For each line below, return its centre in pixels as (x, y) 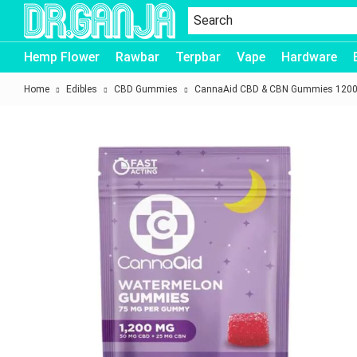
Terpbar (198, 57)
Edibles (82, 89)
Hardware (309, 57)
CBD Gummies (146, 89)
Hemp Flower (62, 57)
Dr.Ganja (45, 49)
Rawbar (137, 57)
